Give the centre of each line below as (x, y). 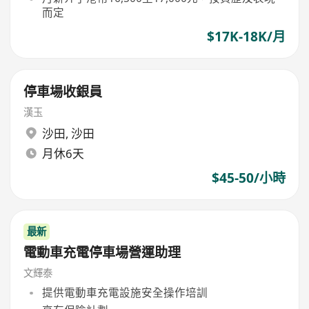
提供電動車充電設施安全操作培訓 (124, 293)
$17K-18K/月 (246, 37)
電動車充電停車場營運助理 (102, 252)
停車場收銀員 (63, 91)
